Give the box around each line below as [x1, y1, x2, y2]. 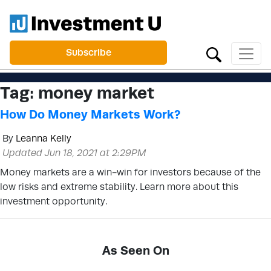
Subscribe [65, 47, 111, 58]
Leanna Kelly [16, 132, 71, 144]
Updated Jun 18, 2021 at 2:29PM [2, 147, 146, 158]
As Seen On [102, 243, 169, 258]
